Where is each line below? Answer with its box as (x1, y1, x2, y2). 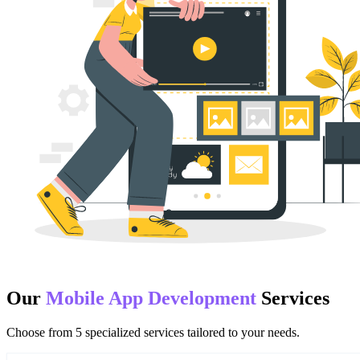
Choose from (6, 325, 76, 339)
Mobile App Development (46, 287, 256, 309)
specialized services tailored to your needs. (82, 325, 300, 339)
